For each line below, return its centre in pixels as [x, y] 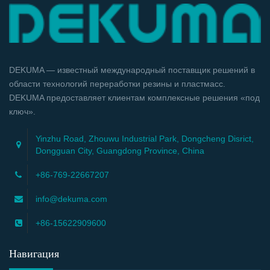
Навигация [34, 254]
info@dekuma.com [71, 199]
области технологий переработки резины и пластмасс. [117, 84]
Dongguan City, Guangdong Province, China [120, 151]
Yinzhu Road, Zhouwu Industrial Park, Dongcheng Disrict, [145, 139]
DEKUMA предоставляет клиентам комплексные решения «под [134, 98]
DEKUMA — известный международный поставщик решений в [132, 70]
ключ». [22, 112]
